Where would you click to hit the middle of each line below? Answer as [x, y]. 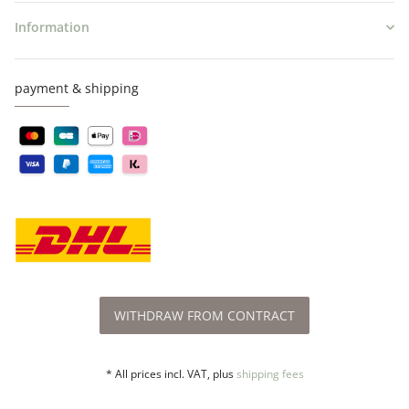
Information [52, 27]
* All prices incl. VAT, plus [171, 374]
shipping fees [270, 374]
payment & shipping [77, 89]
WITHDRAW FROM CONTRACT [204, 316]
